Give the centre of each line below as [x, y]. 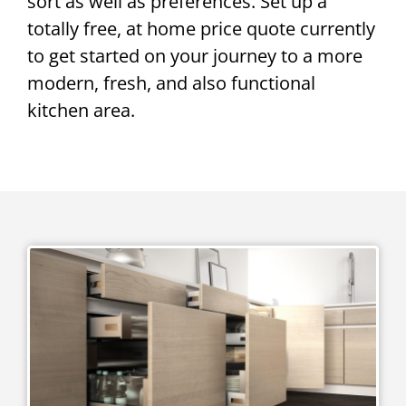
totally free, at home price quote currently [201, 28]
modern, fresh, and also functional [171, 82]
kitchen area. [81, 110]
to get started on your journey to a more [195, 55]
